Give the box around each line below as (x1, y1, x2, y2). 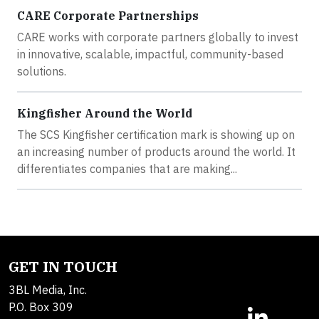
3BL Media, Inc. (9, 283, 87, 298)
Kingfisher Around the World (17, 106, 192, 121)
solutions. (17, 64, 66, 79)
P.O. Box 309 (9, 300, 73, 315)
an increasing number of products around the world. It (17, 145, 296, 159)
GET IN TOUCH (9, 257, 117, 277)
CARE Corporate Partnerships (17, 9, 199, 23)
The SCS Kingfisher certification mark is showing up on (17, 127, 295, 142)
